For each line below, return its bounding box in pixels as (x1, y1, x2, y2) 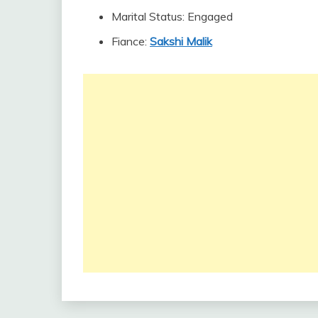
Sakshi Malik (150, 33, 212, 48)
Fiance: (111, 33, 150, 48)
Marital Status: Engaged (111, 9, 233, 23)
